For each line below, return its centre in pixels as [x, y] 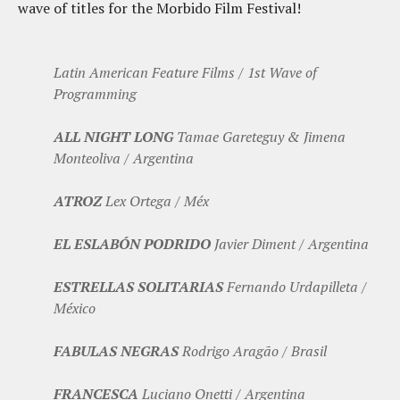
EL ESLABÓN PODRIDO [132, 244]
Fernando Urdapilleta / [295, 287]
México [75, 308]
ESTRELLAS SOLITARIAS [138, 287]
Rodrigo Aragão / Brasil [253, 351]
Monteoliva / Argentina [124, 158]
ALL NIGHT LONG [113, 137]
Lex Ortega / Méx [155, 201]
